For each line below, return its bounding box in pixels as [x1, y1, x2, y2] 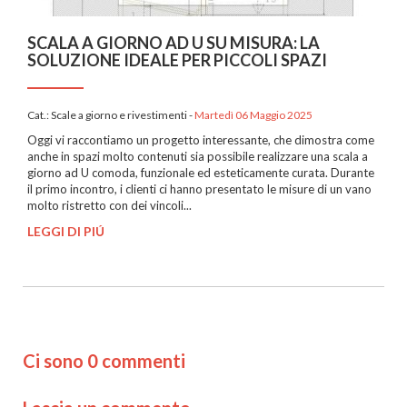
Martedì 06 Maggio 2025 [194, 108, 313, 123]
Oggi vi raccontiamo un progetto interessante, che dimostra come [27, 133, 374, 148]
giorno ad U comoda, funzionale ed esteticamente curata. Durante [27, 165, 374, 181]
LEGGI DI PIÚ [27, 223, 104, 240]
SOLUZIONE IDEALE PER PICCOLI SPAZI [27, 50, 327, 71]
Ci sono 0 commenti [23, 350, 185, 372]
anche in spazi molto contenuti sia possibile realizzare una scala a [27, 149, 368, 164]
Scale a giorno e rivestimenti [51, 108, 189, 123]
